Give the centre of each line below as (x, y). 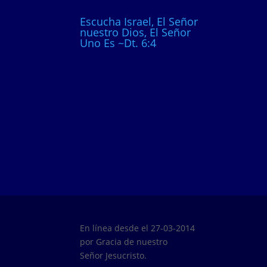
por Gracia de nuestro (124, 242)
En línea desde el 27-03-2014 (138, 228)
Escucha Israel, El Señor (139, 22)
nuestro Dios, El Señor (136, 32)
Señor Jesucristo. (114, 256)
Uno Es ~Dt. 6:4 (118, 43)
